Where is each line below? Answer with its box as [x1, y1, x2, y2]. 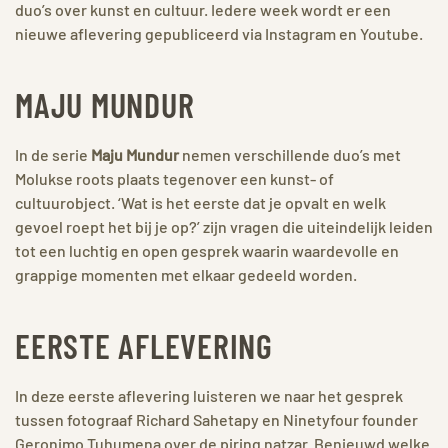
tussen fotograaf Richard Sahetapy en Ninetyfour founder [15, 409, 418, 429]
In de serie [15, 144, 91, 164]
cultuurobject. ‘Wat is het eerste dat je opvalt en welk [15, 192, 386, 212]
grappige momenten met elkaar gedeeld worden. [15, 264, 357, 284]
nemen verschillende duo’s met [179, 144, 401, 164]
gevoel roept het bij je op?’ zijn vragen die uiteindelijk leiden [15, 216, 433, 236]
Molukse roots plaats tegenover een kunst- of [15, 168, 334, 188]
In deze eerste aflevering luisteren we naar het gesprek [15, 385, 403, 405]
